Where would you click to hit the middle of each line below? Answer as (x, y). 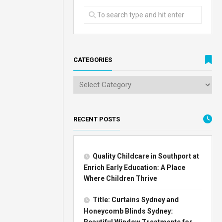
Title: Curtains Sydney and (136, 199)
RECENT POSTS (97, 119)
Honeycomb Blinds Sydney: (129, 211)
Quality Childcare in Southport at (146, 156)
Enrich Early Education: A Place (135, 167)
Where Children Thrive (121, 178)
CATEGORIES (93, 59)
